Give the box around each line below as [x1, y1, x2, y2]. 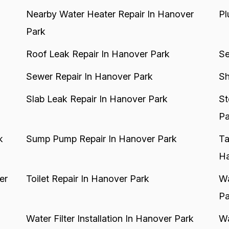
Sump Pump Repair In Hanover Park [26, 133, 177, 144]
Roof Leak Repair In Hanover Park [26, 49, 170, 59]
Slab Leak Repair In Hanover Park [26, 94, 168, 104]
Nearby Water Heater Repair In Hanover [26, 9, 194, 19]
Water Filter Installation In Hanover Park [26, 213, 194, 224]
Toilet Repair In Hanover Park [26, 173, 149, 184]
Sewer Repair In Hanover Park [26, 71, 153, 82]
